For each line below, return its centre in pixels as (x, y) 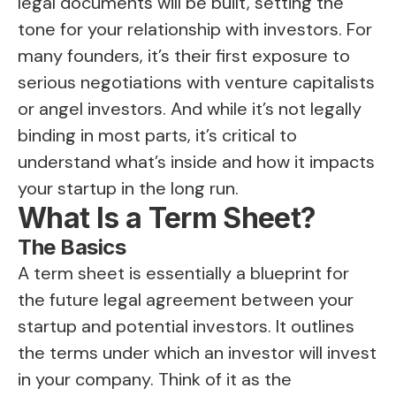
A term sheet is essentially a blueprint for (183, 274)
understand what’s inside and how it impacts (196, 162)
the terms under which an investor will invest (197, 353)
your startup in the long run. (128, 189)
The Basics (72, 247)
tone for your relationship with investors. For (195, 30)
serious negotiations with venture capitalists (196, 83)
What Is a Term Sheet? (167, 218)
